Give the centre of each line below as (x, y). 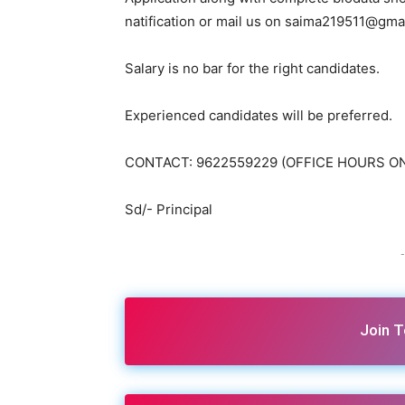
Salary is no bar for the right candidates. (252, 68)
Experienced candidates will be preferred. (259, 115)
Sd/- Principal (169, 209)
